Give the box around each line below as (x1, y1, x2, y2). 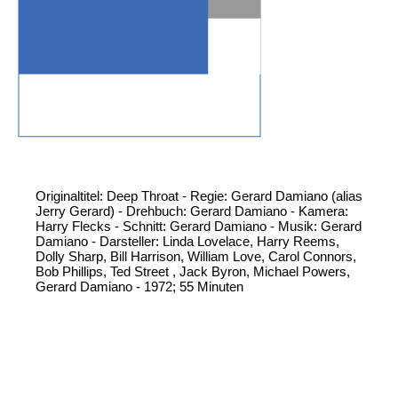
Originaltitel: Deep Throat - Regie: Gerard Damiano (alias (36, 188, 362, 204)
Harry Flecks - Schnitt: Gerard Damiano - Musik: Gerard (36, 219, 362, 235)
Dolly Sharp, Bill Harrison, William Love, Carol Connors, (36, 249, 356, 265)
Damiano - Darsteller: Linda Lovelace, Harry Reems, (36, 234, 339, 250)
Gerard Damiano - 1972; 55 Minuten (36, 279, 243, 295)
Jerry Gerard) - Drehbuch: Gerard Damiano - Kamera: (36, 203, 348, 219)
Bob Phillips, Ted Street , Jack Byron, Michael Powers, (36, 264, 350, 280)
